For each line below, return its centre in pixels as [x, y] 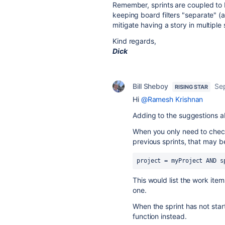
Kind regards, [134, 41]
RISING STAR [192, 87]
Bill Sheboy [151, 86]
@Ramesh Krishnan [172, 99]
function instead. [160, 216]
